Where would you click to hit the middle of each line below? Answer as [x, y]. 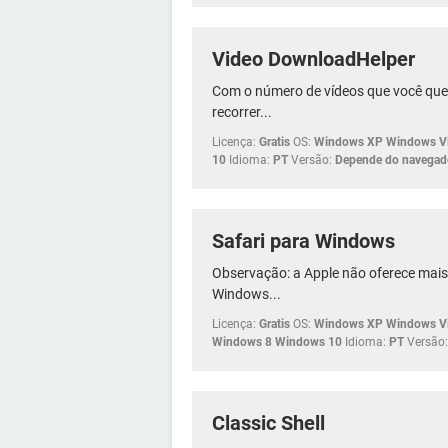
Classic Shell [268, 422]
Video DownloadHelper [313, 58]
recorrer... [242, 111]
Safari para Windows [303, 240]
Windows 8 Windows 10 [277, 341]
